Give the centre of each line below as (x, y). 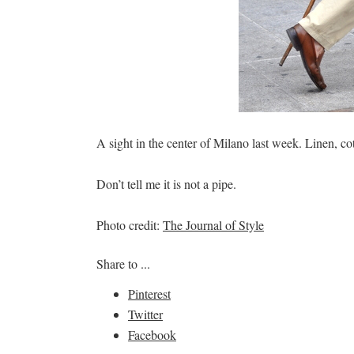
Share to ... (123, 264)
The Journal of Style (213, 225)
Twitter (145, 314)
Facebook (152, 335)
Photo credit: (130, 225)
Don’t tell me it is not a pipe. (166, 184)
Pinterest (149, 294)
